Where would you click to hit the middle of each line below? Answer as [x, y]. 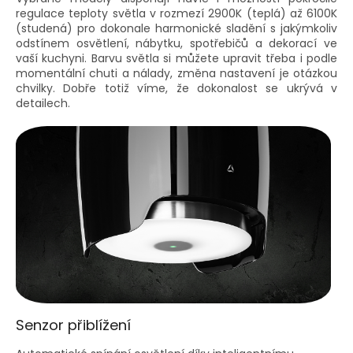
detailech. [43, 103]
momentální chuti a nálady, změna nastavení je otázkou [176, 73]
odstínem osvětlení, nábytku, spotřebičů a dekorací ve [176, 43]
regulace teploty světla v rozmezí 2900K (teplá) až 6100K [176, 13]
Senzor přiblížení [73, 325]
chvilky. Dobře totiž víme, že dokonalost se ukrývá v [176, 88]
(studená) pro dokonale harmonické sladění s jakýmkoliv [176, 28]
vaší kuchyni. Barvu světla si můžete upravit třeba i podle [176, 58]
